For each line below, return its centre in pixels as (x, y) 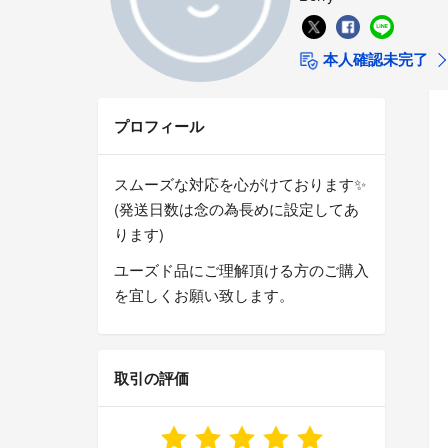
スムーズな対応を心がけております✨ (240, 184)
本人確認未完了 (373, 58)
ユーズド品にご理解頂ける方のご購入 (241, 270)
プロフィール (159, 126)
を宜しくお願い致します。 (204, 295)
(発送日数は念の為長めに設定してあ (236, 209)
